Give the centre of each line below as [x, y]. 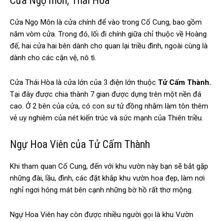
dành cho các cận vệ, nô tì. [54, 57]
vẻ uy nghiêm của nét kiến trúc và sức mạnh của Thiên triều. [107, 118]
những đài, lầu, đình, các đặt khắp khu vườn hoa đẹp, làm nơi [107, 178]
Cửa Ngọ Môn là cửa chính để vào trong [75, 22]
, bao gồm [185, 22]
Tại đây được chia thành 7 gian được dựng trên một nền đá [106, 94]
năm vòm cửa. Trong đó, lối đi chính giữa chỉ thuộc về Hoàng [108, 34]
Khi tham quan [34, 166]
